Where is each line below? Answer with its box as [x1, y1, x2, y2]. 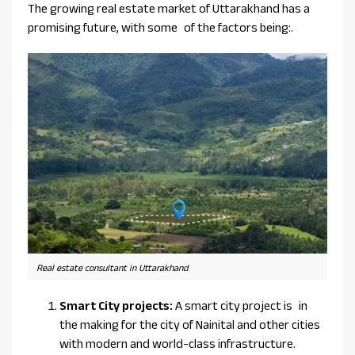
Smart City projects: [59, 299, 173, 313]
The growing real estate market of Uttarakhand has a [28, 2, 310, 16]
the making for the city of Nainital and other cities [59, 318, 320, 332]
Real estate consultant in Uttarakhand [36, 262, 188, 273]
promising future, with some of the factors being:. [28, 21, 293, 35]
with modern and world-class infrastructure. [59, 337, 296, 351]
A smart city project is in [173, 299, 307, 313]
